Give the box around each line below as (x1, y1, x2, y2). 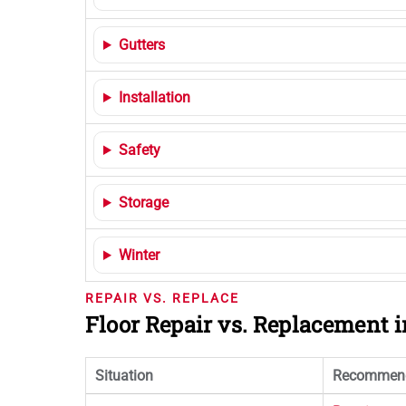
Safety (118, 141, 160, 159)
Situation (95, 367, 153, 384)
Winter (118, 246, 159, 264)
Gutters (118, 36, 165, 53)
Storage (118, 194, 169, 211)
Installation (118, 89, 190, 106)
